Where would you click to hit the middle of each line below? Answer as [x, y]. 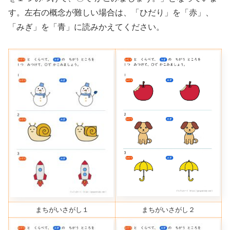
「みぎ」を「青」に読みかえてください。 [86, 27]
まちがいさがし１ [62, 210]
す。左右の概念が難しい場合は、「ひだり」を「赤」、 [111, 12]
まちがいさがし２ [168, 210]
